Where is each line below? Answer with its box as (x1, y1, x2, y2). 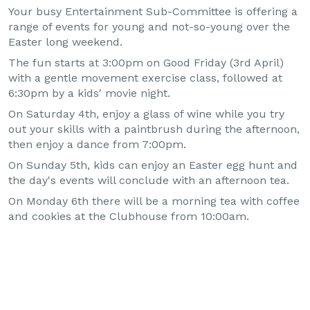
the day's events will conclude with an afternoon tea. (8, 174, 289, 188)
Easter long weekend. (8, 35, 122, 49)
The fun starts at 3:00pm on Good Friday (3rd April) (8, 56, 284, 70)
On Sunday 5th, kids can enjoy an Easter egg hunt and (8, 158, 298, 172)
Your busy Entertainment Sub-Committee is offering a (8, 5, 298, 19)
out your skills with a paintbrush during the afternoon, (8, 122, 300, 136)
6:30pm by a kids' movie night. (8, 86, 170, 100)
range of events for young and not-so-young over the (8, 20, 290, 34)
